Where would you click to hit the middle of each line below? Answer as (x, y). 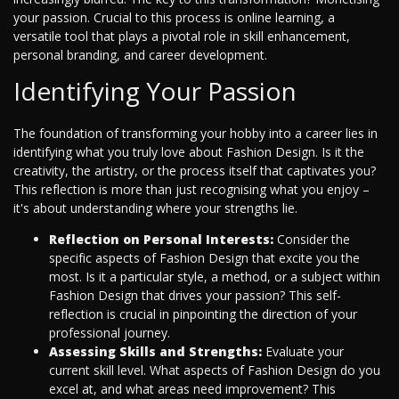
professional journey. (110, 333)
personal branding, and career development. (140, 55)
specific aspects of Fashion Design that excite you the (204, 258)
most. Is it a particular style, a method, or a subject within (215, 277)
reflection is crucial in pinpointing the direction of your (203, 314)
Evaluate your (303, 352)
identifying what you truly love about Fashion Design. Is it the (189, 152)
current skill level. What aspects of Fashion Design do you (215, 370)
